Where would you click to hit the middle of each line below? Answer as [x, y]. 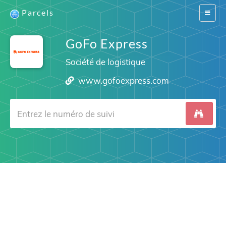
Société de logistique [105, 62]
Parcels [38, 12]
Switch [213, 12]
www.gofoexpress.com [124, 80]
